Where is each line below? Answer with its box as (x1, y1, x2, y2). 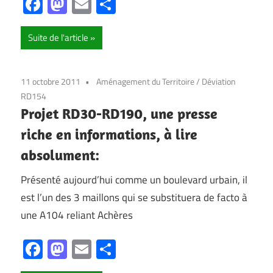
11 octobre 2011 (21, 75, 80, 88)
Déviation (202, 75, 236, 88)
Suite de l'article (28, 30, 88, 45)
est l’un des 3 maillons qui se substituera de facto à (21, 189, 247, 205)
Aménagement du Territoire (96, 75, 194, 88)
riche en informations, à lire (21, 125, 197, 144)
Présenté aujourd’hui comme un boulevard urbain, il (21, 171, 247, 188)
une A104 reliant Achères (21, 207, 133, 223)
